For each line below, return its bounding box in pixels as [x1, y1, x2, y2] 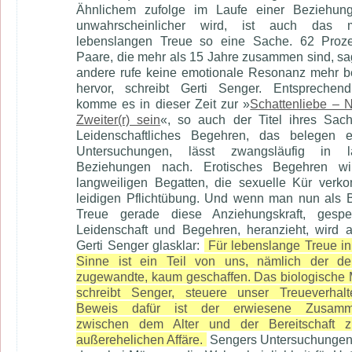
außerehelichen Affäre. [76, 332, 203, 346]
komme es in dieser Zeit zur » [76, 97, 251, 111]
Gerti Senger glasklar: [76, 238, 204, 252]
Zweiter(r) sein [76, 112, 161, 126]
